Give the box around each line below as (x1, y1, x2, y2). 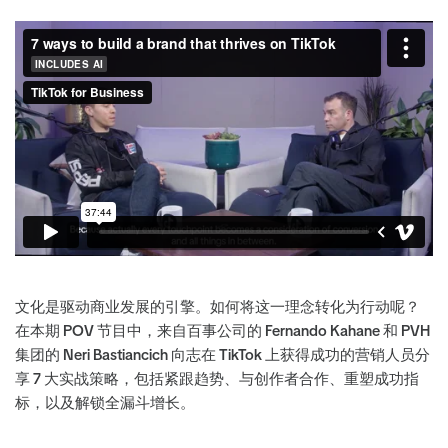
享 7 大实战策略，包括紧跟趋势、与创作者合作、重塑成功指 (15, 372, 419, 388)
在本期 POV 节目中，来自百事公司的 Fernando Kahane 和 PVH (15, 324, 430, 340)
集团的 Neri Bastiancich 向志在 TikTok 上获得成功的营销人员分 (15, 348, 430, 364)
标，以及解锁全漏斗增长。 (15, 396, 195, 412)
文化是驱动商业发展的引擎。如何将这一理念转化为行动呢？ (15, 300, 420, 316)
